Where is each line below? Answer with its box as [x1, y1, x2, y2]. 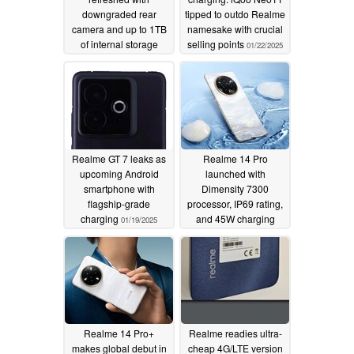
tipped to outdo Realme [185, 7, 285, 21]
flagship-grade [88, 197, 150, 211]
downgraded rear [81, 7, 156, 21]
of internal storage [80, 37, 158, 51]
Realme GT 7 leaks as [72, 152, 166, 166]
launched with [205, 167, 265, 181]
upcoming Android [79, 167, 159, 181]
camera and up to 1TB [71, 22, 167, 36]
